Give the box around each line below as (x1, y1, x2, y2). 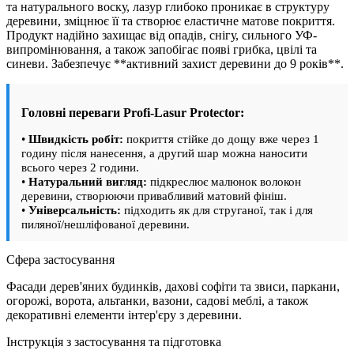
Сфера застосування (6, 253, 115, 267)
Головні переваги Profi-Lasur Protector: (21, 105, 244, 119)
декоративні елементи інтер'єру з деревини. (6, 308, 242, 322)
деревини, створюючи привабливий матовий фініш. (21, 189, 287, 203)
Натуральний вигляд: (28, 175, 147, 189)
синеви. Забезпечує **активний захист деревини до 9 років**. (6, 56, 344, 70)
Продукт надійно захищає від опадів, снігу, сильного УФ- (6, 28, 317, 42)
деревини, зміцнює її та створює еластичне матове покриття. (6, 13, 335, 28)
